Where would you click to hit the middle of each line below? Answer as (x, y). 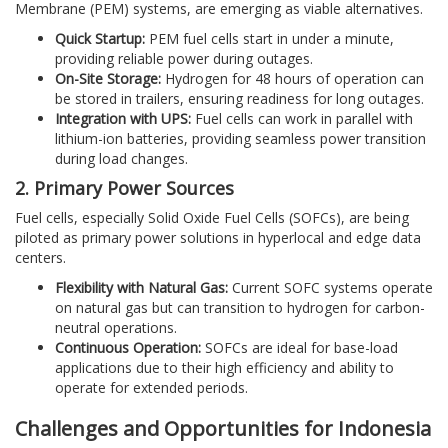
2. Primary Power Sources (124, 188)
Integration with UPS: (123, 119)
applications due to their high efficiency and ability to (224, 368)
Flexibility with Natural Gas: (141, 288)
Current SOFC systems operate (330, 288)
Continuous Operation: (128, 348)
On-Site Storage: (108, 79)
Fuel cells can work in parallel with (302, 119)
